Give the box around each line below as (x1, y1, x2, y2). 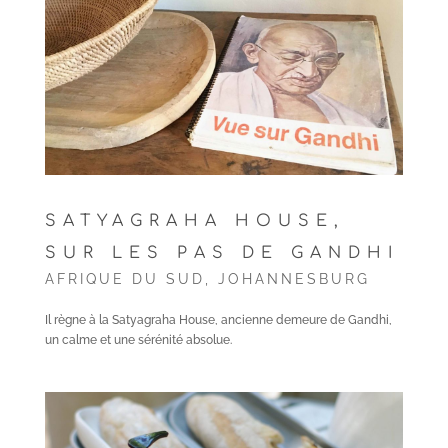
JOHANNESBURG (217, 271, 370, 287)
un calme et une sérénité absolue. (44, 333, 232, 347)
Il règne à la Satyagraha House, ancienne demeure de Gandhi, (44, 313, 392, 327)
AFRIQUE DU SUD (44, 271, 205, 287)
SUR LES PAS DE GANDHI (44, 244, 399, 262)
